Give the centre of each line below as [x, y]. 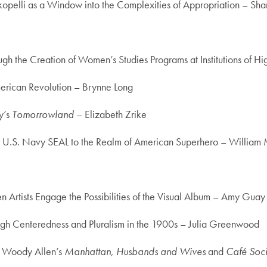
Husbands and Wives [161, 251]
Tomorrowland [43, 114]
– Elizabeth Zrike [110, 114]
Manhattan [88, 251]
